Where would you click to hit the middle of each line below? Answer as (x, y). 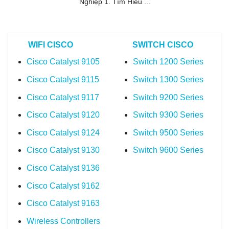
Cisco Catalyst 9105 (63, 62)
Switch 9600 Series (168, 150)
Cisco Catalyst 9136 (63, 168)
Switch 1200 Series (168, 62)
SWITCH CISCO (163, 45)
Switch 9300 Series (168, 115)
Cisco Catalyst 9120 (63, 115)
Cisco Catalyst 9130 (63, 150)
